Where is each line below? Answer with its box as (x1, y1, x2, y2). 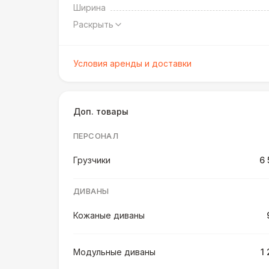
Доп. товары (73, 106, 128, 116)
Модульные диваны (73, 247, 156, 257)
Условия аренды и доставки (73, 58, 192, 68)
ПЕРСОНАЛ (73, 131, 119, 141)
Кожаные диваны (73, 210, 145, 220)
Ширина (73, 2, 106, 13)
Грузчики (73, 155, 110, 165)
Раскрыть (73, 19, 113, 29)
